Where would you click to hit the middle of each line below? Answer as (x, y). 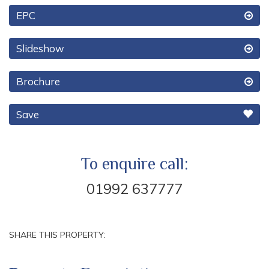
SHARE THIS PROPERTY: (57, 235)
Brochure (38, 82)
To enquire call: (134, 164)
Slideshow (40, 49)
